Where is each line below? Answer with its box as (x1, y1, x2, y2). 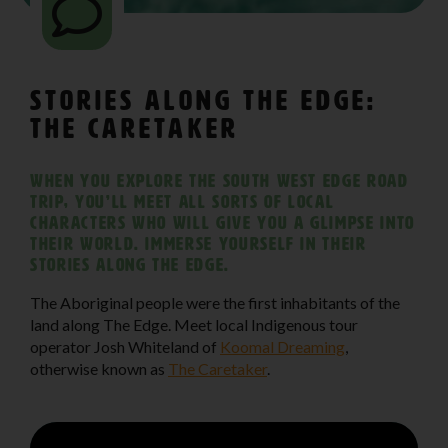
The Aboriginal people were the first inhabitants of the (30, 292, 400, 312)
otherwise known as (30, 358, 168, 378)
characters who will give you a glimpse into (30, 212, 415, 233)
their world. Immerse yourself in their (30, 233, 367, 254)
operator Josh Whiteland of (30, 336, 220, 356)
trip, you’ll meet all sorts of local (30, 191, 335, 212)
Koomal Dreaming (220, 336, 345, 356)
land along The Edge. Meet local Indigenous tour (30, 314, 358, 334)
